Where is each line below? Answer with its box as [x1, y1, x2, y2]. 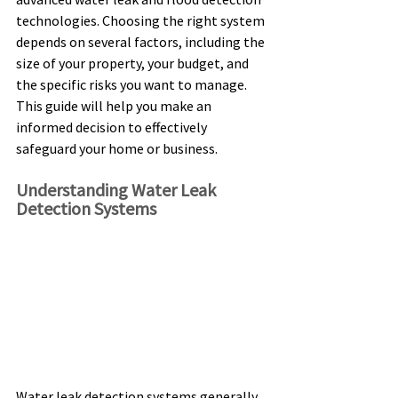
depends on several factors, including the [16, 33, 267, 51]
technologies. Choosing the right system [16, 12, 267, 29]
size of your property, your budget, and [16, 54, 251, 72]
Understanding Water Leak [16, 179, 219, 201]
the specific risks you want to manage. [16, 76, 250, 93]
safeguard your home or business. [16, 139, 220, 157]
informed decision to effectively [16, 118, 210, 136]
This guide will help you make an [16, 97, 214, 115]
